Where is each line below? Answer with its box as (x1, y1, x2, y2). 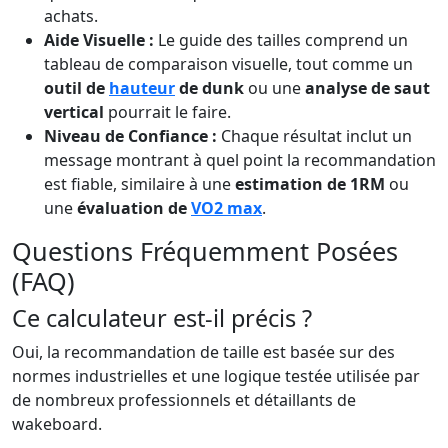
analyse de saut (305, 77, 430, 99)
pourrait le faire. (104, 101, 231, 123)
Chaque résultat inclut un (217, 125, 412, 147)
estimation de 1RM (235, 173, 385, 195)
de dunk (175, 77, 244, 99)
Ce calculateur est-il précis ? (12, 302, 312, 334)
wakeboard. (12, 413, 102, 435)
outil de (44, 77, 109, 99)
